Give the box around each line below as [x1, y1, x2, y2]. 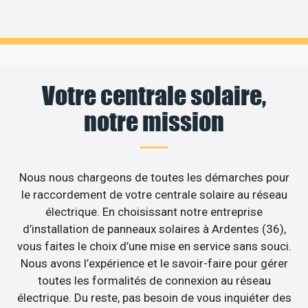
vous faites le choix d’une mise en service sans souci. [16, 239, 291, 253]
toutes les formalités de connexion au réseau [37, 273, 271, 287]
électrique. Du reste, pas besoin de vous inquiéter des [16, 290, 291, 305]
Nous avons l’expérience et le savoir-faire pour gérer [20, 256, 288, 270]
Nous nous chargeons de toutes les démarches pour [19, 170, 289, 184]
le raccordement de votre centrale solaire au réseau [21, 187, 287, 201]
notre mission [84, 106, 224, 137]
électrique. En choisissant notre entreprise [45, 204, 263, 219]
